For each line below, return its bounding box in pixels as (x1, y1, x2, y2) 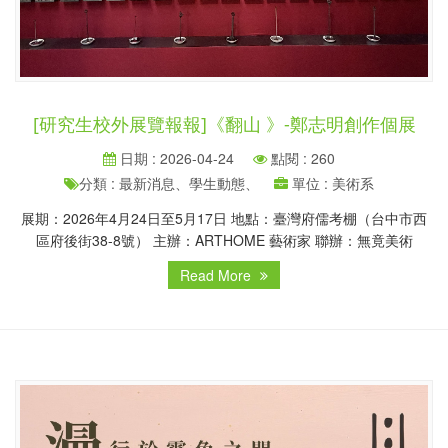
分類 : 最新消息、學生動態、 (79, 172, 259, 193)
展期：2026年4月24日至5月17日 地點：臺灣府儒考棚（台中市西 (21, 207, 427, 228)
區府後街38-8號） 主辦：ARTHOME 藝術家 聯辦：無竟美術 (35, 229, 413, 250)
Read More (180, 264, 255, 285)
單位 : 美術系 (288, 172, 374, 193)
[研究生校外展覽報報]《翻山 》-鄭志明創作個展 (32, 111, 416, 136)
